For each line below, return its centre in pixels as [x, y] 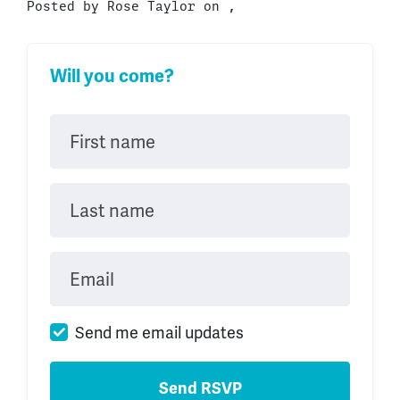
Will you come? [112, 76]
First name [112, 142]
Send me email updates [159, 332]
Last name [112, 210]
